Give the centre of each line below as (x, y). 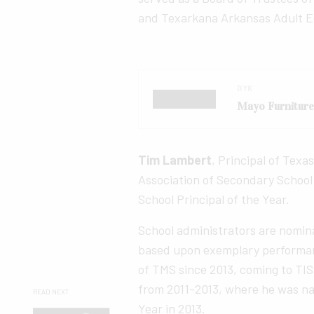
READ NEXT (51, 291)
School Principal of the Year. (217, 199)
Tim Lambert (175, 159)
